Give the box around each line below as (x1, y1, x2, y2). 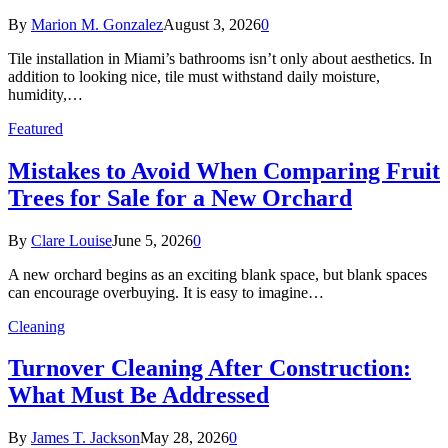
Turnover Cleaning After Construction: (8, 355, 411, 382)
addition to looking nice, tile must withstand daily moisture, (8, 67, 380, 85)
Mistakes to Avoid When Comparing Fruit (8, 157, 440, 184)
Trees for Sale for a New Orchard (8, 184, 352, 211)
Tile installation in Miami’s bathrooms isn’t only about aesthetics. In (8, 49, 432, 67)
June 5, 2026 (112, 231, 193, 249)
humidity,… (8, 85, 83, 103)
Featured (8, 119, 63, 137)
